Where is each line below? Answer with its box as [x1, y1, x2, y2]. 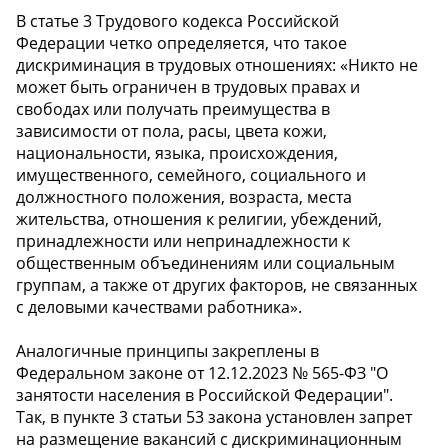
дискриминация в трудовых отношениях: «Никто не [16, 53, 418, 76]
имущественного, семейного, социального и [16, 163, 366, 186]
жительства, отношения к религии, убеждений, [16, 207, 382, 230]
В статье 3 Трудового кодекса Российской [16, 9, 339, 32]
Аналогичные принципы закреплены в [16, 339, 319, 362]
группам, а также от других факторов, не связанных [16, 273, 417, 296]
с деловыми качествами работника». [16, 295, 302, 318]
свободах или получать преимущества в [16, 97, 330, 120]
